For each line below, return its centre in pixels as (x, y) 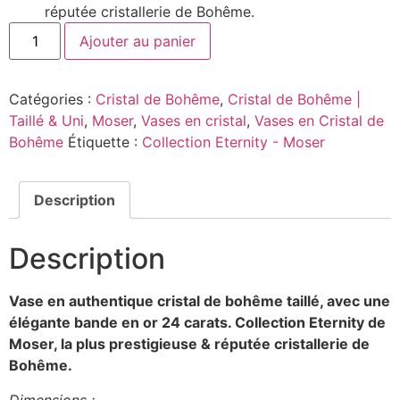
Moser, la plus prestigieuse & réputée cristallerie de (189, 344)
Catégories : (52, 100)
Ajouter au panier (138, 42)
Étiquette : (105, 142)
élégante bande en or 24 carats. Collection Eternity (188, 323)
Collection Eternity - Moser (233, 142)
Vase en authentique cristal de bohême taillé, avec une (200, 301)
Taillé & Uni (46, 121)
